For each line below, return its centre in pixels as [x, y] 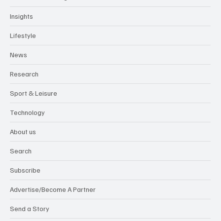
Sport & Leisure [34, 93]
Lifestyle [23, 36]
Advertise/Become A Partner [53, 189]
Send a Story [30, 209]
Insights [21, 16]
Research [24, 74]
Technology [27, 112]
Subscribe [25, 170]
